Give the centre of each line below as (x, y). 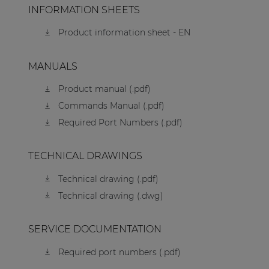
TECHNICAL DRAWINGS (85, 156)
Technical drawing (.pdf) (109, 179)
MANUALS (53, 66)
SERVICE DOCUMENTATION (95, 229)
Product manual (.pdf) (105, 89)
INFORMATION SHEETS (84, 10)
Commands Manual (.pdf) (112, 106)
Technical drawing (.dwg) (111, 195)
